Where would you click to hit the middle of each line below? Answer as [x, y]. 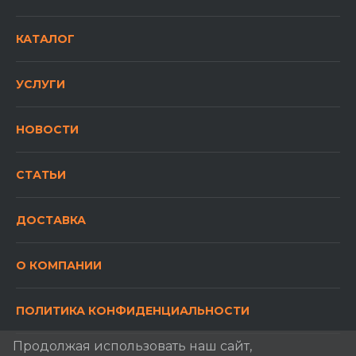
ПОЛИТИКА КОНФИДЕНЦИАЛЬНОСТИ [133, 310]
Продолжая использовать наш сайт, [133, 346]
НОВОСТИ [47, 129]
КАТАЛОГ [45, 39]
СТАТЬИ [41, 174]
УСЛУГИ [41, 84]
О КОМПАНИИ [59, 265]
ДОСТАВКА [51, 220]
